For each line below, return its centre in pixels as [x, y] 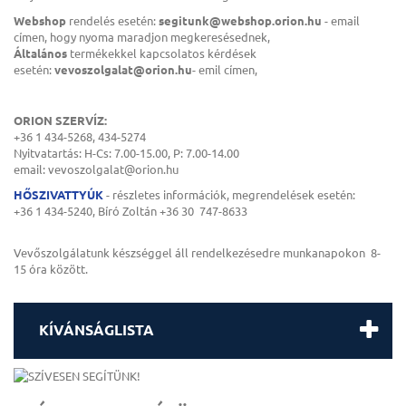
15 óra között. [51, 268]
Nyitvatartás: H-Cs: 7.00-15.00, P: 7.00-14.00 [126, 152]
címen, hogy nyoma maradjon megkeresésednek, [142, 36]
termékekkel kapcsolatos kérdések [162, 53]
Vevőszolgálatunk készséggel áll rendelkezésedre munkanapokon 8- [197, 252]
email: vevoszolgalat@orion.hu [96, 169]
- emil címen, [225, 69]
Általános [40, 53]
